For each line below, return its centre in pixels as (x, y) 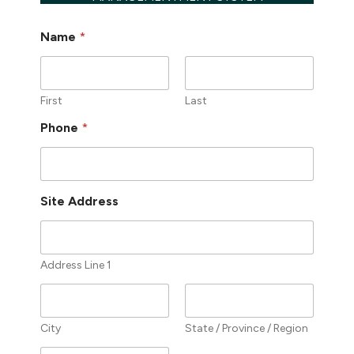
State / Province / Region (247, 328)
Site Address (80, 201)
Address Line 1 (76, 265)
